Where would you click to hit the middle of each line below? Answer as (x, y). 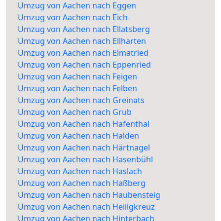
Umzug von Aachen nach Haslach (80, 171)
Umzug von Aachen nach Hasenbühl (85, 160)
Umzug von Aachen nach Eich (73, 18)
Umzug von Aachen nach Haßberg (82, 183)
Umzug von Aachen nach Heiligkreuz (86, 207)
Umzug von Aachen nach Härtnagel (84, 148)
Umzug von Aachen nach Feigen (77, 77)
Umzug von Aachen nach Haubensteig (89, 195)
